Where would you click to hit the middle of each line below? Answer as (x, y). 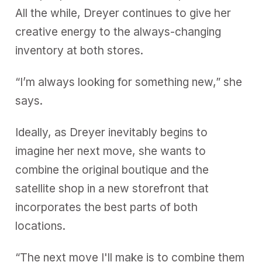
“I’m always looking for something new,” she (129, 82)
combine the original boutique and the (112, 170)
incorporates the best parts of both (107, 207)
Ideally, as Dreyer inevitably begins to (112, 132)
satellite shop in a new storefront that (112, 188)
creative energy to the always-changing (118, 32)
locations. (41, 226)
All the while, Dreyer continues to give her (123, 13)
